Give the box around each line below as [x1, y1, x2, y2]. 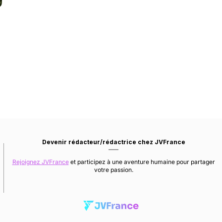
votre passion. [94, 166, 133, 173]
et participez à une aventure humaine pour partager [68, 158, 215, 166]
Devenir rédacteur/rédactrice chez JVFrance [42, 138, 185, 146]
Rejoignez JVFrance [12, 158, 69, 166]
